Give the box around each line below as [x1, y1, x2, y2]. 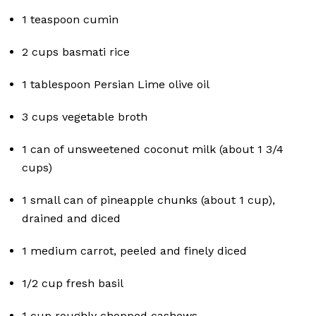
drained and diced [22, 212, 121, 226]
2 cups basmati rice [22, 45, 130, 59]
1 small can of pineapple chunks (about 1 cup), [22, 193, 275, 207]
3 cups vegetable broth [22, 110, 147, 124]
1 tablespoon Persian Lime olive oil [22, 78, 209, 92]
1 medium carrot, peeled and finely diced [22, 244, 247, 258]
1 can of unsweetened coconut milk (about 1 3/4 [22, 142, 284, 157]
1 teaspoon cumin [22, 13, 119, 27]
